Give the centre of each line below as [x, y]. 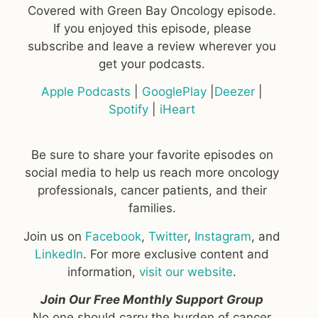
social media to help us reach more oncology [152, 173]
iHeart [178, 109]
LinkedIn [59, 254]
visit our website [186, 272]
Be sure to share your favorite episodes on [152, 155]
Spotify [129, 109]
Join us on [55, 236]
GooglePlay [175, 91]
